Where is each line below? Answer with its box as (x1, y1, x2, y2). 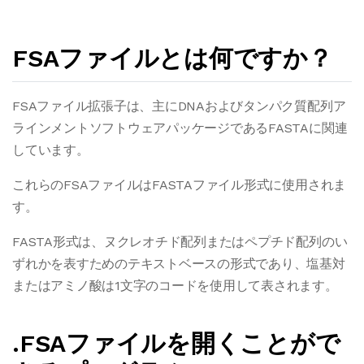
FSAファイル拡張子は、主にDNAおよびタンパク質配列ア (12, 98, 346, 114)
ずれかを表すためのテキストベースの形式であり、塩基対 (12, 256, 345, 271)
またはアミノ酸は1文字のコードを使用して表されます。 (12, 278, 338, 293)
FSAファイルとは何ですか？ (12, 44, 332, 72)
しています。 (12, 142, 89, 158)
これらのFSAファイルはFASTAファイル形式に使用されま (12, 177, 347, 193)
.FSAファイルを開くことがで (12, 329, 340, 357)
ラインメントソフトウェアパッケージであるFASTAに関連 (12, 120, 348, 136)
